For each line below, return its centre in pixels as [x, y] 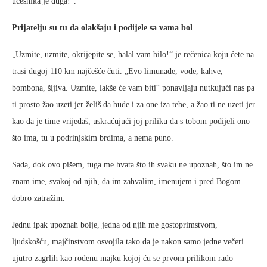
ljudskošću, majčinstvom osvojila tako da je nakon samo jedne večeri [128, 242]
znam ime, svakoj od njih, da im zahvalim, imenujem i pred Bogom [126, 181]
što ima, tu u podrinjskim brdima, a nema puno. [93, 138]
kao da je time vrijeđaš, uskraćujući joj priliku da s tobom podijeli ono [131, 121]
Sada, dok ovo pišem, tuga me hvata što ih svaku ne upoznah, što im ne [132, 165]
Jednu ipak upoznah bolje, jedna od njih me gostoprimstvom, [115, 225]
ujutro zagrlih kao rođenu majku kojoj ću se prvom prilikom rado [122, 258]
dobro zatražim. [38, 198]
